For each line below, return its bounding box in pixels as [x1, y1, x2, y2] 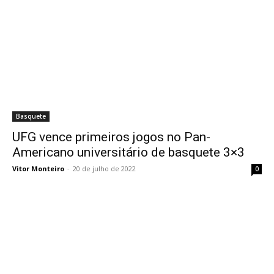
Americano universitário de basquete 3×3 [12, 145, 245, 160]
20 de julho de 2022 [73, 164, 136, 174]
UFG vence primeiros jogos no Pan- [12, 130, 210, 145]
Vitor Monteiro [12, 164, 64, 174]
